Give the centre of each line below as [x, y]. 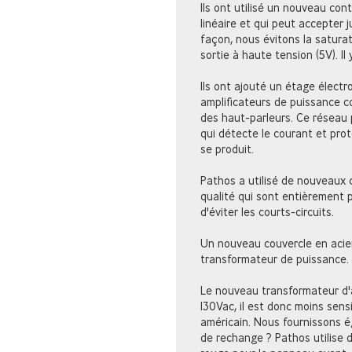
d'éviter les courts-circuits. [267, 211]
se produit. [227, 148]
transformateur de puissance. [274, 258]
